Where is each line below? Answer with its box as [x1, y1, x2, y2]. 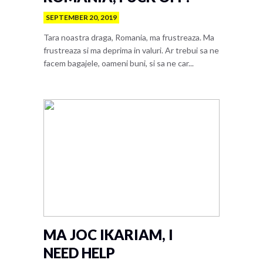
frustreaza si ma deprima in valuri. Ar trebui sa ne [43, 45, 219, 56]
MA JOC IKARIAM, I [43, 226, 173, 244]
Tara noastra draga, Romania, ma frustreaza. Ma [43, 32, 214, 43]
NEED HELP [43, 244, 115, 262]
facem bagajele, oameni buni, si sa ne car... [43, 58, 194, 69]
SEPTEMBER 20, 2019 [46, 13, 117, 22]
